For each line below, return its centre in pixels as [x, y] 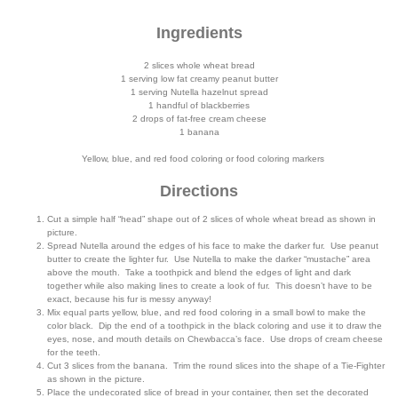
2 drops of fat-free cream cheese [199, 119]
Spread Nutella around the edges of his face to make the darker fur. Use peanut [213, 245]
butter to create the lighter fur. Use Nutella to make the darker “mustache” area [209, 259]
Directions [199, 191]
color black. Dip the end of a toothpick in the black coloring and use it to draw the [215, 325]
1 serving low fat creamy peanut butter [199, 79]
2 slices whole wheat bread [199, 65]
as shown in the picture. [96, 378]
